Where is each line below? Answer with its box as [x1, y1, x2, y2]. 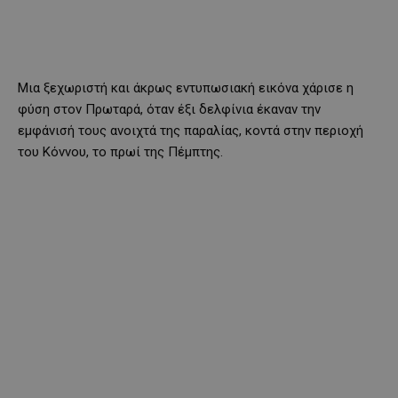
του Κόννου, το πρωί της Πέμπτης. [18, 143, 223, 160]
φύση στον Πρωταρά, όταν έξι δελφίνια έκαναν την [18, 100, 321, 117]
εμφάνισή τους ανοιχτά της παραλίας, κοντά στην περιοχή [18, 122, 363, 139]
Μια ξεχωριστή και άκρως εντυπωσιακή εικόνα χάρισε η [18, 79, 354, 96]
